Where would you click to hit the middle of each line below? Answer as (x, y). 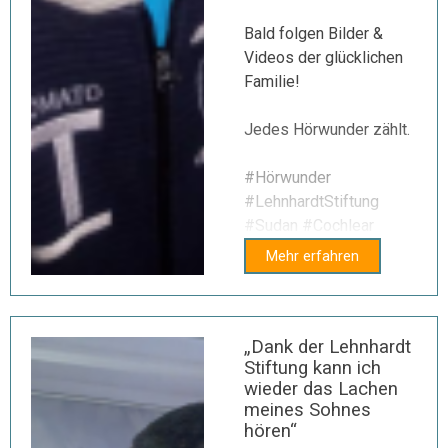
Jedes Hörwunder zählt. (327, 129)
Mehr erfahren (312, 256)
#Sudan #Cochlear (309, 225)
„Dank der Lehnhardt (327, 347)
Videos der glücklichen (323, 57)
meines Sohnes (307, 410)
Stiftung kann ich (312, 368)
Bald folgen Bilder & (313, 33)
